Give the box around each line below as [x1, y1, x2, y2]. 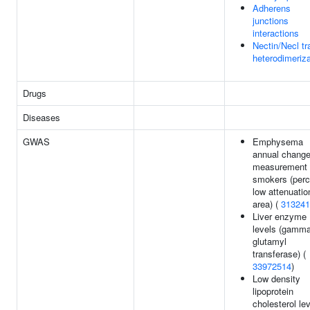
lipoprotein [253, 284, 293, 298]
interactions [253, 26, 299, 39]
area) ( [253, 197, 281, 210]
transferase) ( [253, 247, 306, 260]
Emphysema [253, 135, 303, 148]
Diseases [23, 111, 60, 124]
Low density [253, 272, 300, 285]
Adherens [253, 1, 291, 15]
